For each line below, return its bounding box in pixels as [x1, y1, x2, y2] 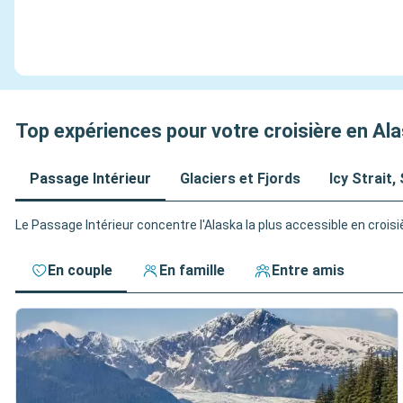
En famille [159, 262, 225, 279]
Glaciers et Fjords [180, 170, 300, 187]
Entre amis [272, 262, 345, 279]
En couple [48, 262, 112, 279]
